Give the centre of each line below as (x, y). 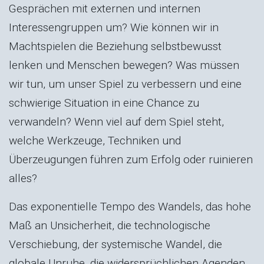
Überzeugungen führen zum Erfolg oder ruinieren (131, 159)
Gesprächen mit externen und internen (105, 8)
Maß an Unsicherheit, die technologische (110, 225)
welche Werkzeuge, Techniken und (95, 140)
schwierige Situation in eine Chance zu (104, 103)
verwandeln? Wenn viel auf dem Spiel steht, (116, 121)
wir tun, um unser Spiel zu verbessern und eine (125, 84)
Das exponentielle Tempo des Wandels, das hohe (130, 206)
